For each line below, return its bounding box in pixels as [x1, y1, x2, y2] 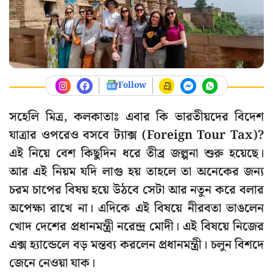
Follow [118, 79, 146, 93]
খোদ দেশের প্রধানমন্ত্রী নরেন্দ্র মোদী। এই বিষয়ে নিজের [9, 217, 264, 237]
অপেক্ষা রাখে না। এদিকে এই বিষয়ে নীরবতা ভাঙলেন [9, 199, 264, 219]
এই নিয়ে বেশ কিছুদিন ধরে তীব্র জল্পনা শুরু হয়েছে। [9, 144, 264, 164]
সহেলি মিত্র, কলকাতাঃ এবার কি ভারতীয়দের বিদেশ [9, 107, 264, 127]
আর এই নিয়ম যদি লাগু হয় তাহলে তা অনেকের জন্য [9, 162, 264, 182]
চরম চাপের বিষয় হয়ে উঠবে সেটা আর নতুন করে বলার [9, 180, 264, 200]
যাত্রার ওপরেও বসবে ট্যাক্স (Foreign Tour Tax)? [9, 126, 264, 146]
